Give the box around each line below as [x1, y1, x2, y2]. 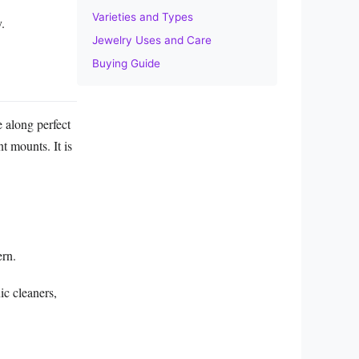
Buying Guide [92, 56, 160, 70]
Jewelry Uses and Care [92, 33, 212, 46]
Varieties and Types [92, 10, 193, 23]
